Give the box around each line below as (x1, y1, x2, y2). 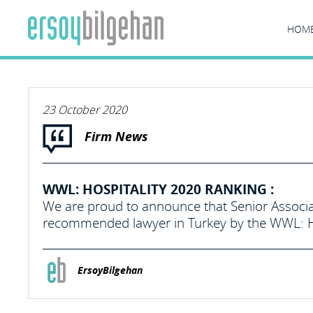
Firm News (85, 128, 148, 145)
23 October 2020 (43, 102, 127, 117)
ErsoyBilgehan (78, 263, 143, 277)
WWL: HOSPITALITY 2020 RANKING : (43, 180, 274, 198)
